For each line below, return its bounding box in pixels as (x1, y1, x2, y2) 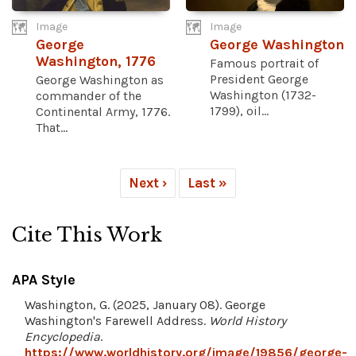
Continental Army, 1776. (36, 104, 170, 120)
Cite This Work (12, 223, 162, 247)
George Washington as (36, 72, 164, 88)
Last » (188, 175, 227, 192)
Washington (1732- (210, 87, 316, 103)
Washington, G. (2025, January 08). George (25, 297, 265, 313)
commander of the (36, 88, 141, 104)
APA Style (12, 271, 75, 289)
